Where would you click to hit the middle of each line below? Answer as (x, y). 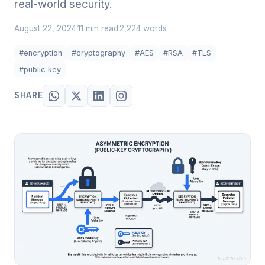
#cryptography (98, 53)
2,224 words (143, 28)
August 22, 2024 (45, 28)
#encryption (41, 53)
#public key (40, 69)
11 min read (98, 28)
